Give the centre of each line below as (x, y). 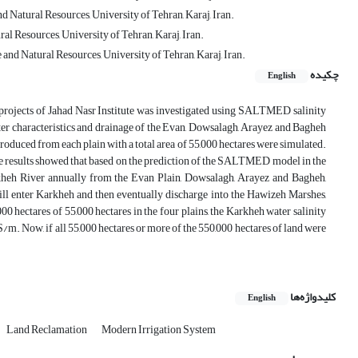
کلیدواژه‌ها (313, 297)
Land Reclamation (48, 330)
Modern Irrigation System (159, 330)
